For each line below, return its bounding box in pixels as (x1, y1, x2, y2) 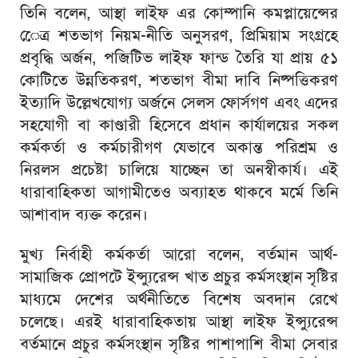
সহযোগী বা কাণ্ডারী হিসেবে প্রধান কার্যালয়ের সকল (20, 114, 338, 135)
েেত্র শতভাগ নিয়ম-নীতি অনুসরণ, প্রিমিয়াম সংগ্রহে (20, 25, 338, 46)
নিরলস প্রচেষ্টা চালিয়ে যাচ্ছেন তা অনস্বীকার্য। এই (20, 159, 338, 180)
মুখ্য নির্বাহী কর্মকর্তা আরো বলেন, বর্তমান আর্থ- (20, 244, 338, 265)
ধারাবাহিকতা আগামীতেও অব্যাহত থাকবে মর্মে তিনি (20, 181, 338, 202)
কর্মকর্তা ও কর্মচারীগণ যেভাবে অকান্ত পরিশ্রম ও (20, 137, 338, 157)
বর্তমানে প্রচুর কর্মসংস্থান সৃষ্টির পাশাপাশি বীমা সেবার (20, 333, 338, 354)
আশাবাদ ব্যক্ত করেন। (20, 204, 148, 225)
